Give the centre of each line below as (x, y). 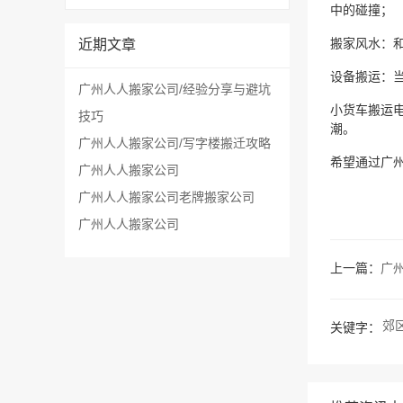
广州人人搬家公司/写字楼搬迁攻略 (175, 144)
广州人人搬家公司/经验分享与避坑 (175, 90)
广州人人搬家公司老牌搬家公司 (166, 198)
